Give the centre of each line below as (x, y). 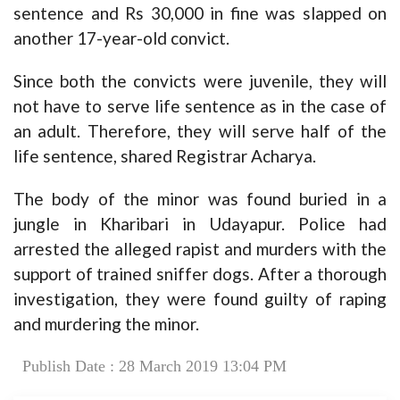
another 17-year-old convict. (121, 38)
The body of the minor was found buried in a (200, 199)
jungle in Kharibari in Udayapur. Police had (200, 224)
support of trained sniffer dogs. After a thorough (200, 274)
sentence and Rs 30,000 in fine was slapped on (200, 13)
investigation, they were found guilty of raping (200, 299)
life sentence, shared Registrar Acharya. (165, 156)
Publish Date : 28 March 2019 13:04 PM (154, 367)
